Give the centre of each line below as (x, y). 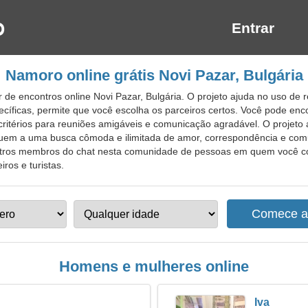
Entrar (253, 28)
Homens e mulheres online (154, 266)
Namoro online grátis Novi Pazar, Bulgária (154, 75)
